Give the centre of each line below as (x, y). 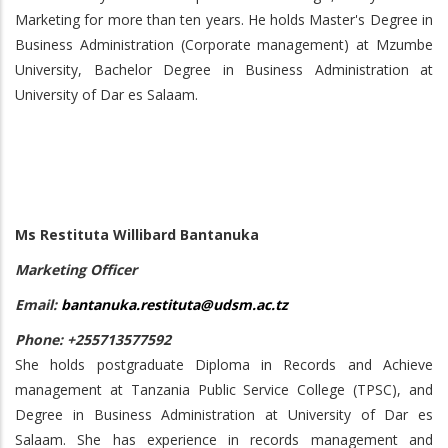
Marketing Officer (76, 269)
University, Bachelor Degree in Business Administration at (224, 69)
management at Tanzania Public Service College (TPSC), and (224, 389)
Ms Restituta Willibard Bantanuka (137, 234)
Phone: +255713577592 (93, 339)
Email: (38, 304)
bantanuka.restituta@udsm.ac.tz (174, 304)
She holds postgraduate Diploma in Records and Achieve (224, 364)
